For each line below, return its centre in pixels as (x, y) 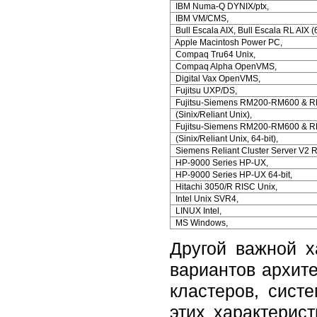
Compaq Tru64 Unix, (213, 54)
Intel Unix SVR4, (205, 198)
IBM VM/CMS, (200, 18)
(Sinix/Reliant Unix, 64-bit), (225, 138)
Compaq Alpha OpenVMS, (224, 66)
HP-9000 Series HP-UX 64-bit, (232, 174)
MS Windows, (200, 223)
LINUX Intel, (196, 211)
